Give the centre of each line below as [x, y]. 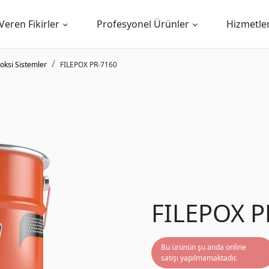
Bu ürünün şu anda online [204, 247]
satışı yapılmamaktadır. [199, 258]
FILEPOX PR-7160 [89, 65]
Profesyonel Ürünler [143, 24]
